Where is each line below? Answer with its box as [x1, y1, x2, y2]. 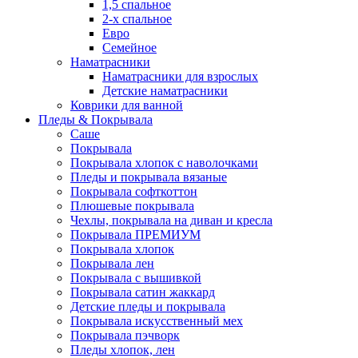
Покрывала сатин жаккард [70, 285, 215, 300]
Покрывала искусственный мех [70, 314, 243, 328]
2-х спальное [102, 12, 172, 26]
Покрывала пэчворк [70, 328, 180, 343]
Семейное [102, 41, 157, 55]
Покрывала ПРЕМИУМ [70, 228, 201, 242]
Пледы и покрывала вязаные [70, 170, 227, 185]
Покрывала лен [70, 257, 154, 271]
